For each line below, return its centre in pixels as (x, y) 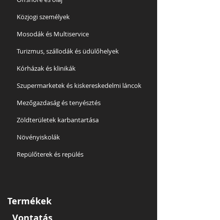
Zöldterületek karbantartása (58, 120)
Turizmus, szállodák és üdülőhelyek (68, 51)
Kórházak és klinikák (46, 68)
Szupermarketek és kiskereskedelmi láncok (79, 85)
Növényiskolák (38, 137)
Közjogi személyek (43, 17)
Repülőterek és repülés (50, 154)
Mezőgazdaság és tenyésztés (59, 103)
